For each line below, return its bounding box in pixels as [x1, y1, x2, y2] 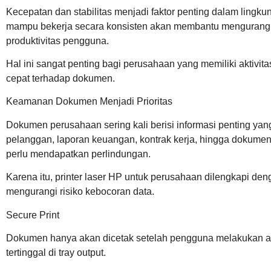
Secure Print [6, 209, 59, 220]
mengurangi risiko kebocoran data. [6, 186, 154, 197]
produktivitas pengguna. [6, 35, 109, 46]
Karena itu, [6, 172, 55, 183]
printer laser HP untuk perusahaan [55, 172, 202, 183]
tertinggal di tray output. [6, 247, 106, 258]
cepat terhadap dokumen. [6, 73, 115, 83]
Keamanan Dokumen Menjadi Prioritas [6, 96, 172, 107]
